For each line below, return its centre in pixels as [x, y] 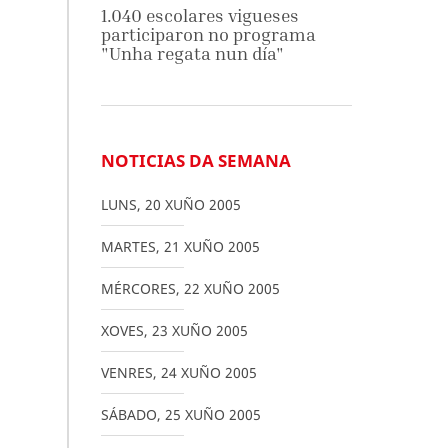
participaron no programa [208, 34]
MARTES [128, 246]
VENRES [126, 372]
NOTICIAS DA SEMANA [195, 160]
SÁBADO [128, 414]
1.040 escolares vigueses [199, 15]
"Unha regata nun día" [192, 53]
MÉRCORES [138, 288]
